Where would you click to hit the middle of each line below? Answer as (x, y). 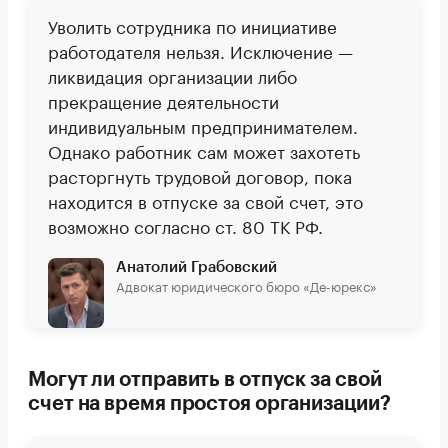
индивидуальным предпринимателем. (203, 125)
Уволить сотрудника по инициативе (192, 25)
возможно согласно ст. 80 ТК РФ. (185, 225)
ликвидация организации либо (172, 75)
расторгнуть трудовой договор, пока (200, 175)
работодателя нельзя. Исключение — (200, 50)
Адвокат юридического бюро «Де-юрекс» (246, 285)
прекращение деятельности (163, 100)
